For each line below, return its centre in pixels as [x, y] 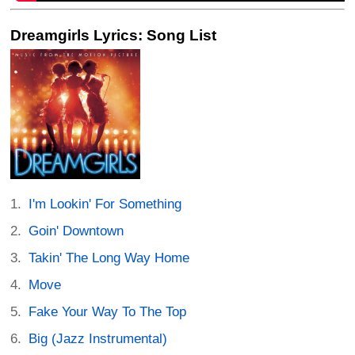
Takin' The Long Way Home [109, 258]
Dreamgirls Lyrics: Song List [113, 35]
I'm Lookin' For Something [105, 204]
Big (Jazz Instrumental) [98, 338]
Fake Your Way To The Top [108, 311]
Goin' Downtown [76, 231]
